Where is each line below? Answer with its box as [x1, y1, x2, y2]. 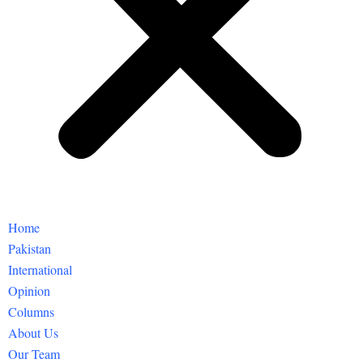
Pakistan [8, 239, 51, 257]
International [8, 260, 72, 278]
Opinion [8, 281, 50, 299]
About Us [8, 323, 58, 341]
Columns [8, 302, 54, 320]
